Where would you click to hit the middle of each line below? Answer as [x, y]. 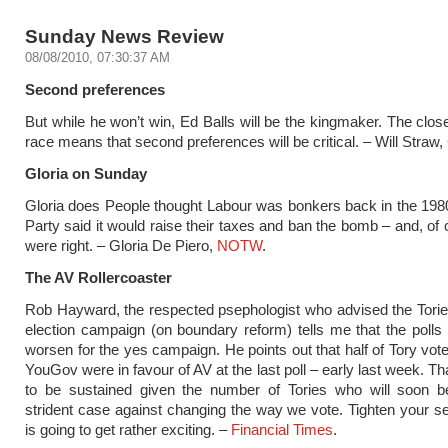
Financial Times [282, 429]
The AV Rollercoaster [98, 277]
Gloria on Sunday [86, 173]
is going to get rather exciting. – [128, 429]
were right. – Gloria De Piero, [121, 245]
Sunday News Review [124, 36]
